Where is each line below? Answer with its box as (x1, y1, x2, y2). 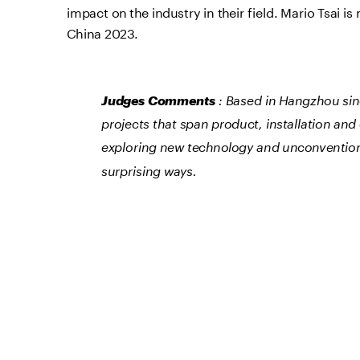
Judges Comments (101, 93, 216, 107)
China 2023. (67, 22, 139, 43)
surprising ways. (101, 165, 197, 178)
